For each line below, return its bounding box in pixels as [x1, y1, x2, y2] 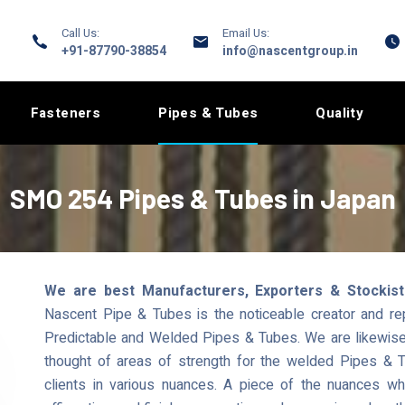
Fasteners [30, 103, 101, 123]
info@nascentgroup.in [222, 42, 358, 61]
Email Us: [222, 24, 269, 42]
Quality [316, 103, 364, 123]
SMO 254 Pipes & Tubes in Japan [9, 182, 396, 214]
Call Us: [61, 24, 99, 42]
